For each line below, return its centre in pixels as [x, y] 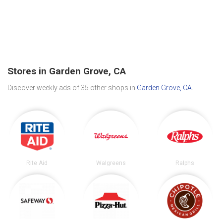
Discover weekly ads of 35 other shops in [72, 87]
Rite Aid [37, 163]
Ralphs [185, 163]
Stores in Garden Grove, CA [67, 71]
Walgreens [111, 163]
